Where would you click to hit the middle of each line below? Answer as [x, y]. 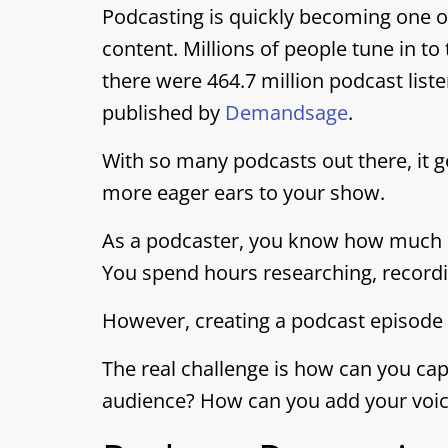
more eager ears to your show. [243, 192]
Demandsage [286, 112]
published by [163, 112]
